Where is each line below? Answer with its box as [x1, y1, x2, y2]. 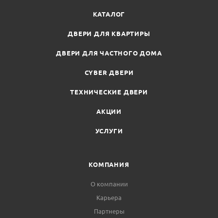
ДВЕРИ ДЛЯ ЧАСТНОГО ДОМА [56, 49, 162, 57]
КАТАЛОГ [92, 10, 126, 18]
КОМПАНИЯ [89, 160, 129, 169]
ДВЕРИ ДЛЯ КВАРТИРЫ [68, 29, 150, 38]
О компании [90, 180, 128, 188]
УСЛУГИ [95, 127, 123, 135]
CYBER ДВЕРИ [84, 68, 134, 77]
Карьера [96, 193, 122, 202]
